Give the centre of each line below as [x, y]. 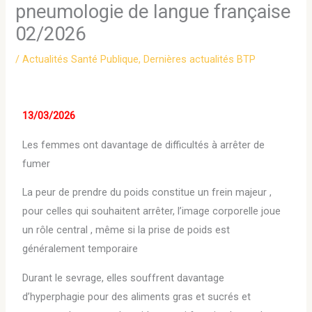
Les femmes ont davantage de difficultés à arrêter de [144, 145]
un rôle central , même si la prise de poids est [126, 230]
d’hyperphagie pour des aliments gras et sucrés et [137, 296]
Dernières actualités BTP [200, 60]
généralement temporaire [80, 249]
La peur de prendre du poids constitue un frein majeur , [147, 193]
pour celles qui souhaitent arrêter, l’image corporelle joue [152, 211]
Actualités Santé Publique [81, 60]
